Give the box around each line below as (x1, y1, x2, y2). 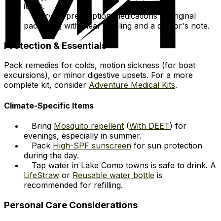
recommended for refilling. (24, 180, 123, 190)
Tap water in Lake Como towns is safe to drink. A (32, 160, 216, 170)
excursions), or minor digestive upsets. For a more (4, 70, 193, 80)
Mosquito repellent (54, 120, 124, 131)
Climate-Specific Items (4, 100, 94, 110)
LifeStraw (24, 170, 59, 180)
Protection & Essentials (4, 39, 107, 51)
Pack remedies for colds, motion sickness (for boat (4, 60, 195, 71)
